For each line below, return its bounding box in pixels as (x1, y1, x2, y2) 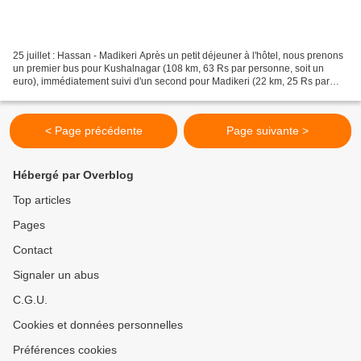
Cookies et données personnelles (13, 318, 183, 331)
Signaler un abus (13, 268, 99, 281)
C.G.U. (13, 293, 48, 306)
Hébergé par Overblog (13, 168, 134, 181)
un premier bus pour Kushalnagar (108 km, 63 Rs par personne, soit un (13, 62, 324, 74)
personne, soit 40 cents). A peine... (13, 88, 164, 100)
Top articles (13, 193, 71, 206)
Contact (13, 243, 52, 256)
